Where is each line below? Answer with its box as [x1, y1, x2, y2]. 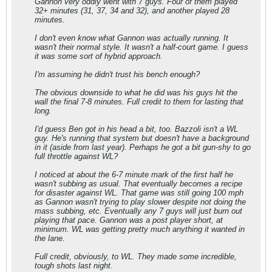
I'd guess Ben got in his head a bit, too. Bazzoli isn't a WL [35, 124, 238, 134]
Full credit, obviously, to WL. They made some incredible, [35, 251, 237, 261]
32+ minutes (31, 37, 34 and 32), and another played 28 [35, 5, 229, 15]
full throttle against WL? [35, 151, 118, 161]
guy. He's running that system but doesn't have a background [35, 133, 249, 143]
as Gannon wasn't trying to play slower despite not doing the [35, 197, 246, 206]
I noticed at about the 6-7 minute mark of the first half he [35, 169, 233, 179]
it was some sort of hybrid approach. [35, 51, 163, 61]
